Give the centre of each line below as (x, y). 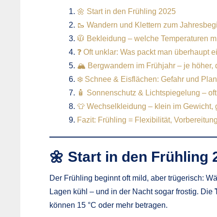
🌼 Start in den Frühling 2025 (126, 11)
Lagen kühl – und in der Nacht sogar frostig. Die (132, 191)
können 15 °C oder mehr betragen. (108, 205)
